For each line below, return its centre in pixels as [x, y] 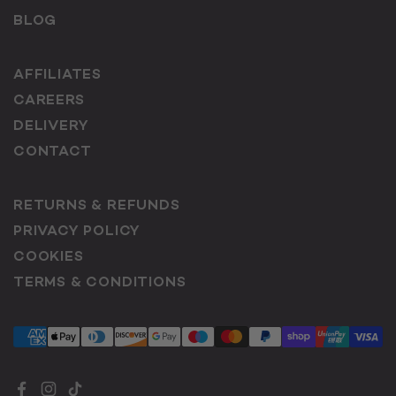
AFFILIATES [57, 76]
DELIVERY [51, 127]
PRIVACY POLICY [77, 232]
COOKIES [49, 258]
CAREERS [49, 102]
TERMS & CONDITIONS [100, 284]
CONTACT [53, 153]
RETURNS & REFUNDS [97, 207]
